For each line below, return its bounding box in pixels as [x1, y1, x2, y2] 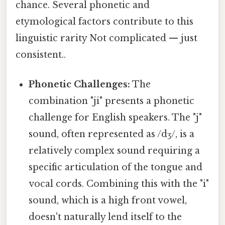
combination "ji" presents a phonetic [29, 95, 195, 107]
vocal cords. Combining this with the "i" [29, 178, 209, 190]
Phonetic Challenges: [29, 79, 131, 90]
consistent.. [16, 49, 66, 60]
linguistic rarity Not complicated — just [16, 32, 197, 44]
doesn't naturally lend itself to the [29, 211, 182, 223]
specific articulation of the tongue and [29, 162, 203, 173]
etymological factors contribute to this [16, 16, 193, 27]
